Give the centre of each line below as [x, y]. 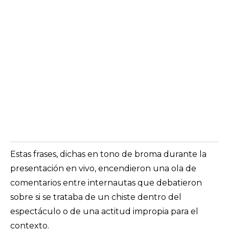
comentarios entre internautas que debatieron [106, 183]
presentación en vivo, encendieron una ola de [103, 168]
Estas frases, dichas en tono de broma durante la [108, 154]
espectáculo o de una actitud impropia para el [104, 211]
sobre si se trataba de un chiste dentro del [96, 197]
